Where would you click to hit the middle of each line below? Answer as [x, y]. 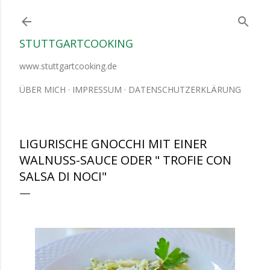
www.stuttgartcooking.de [68, 66]
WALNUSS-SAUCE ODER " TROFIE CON [125, 160]
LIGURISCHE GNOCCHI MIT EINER [113, 144]
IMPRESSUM [97, 89]
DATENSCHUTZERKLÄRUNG [185, 89]
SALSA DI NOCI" [63, 176]
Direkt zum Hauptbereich [135, 15]
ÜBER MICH [42, 89]
